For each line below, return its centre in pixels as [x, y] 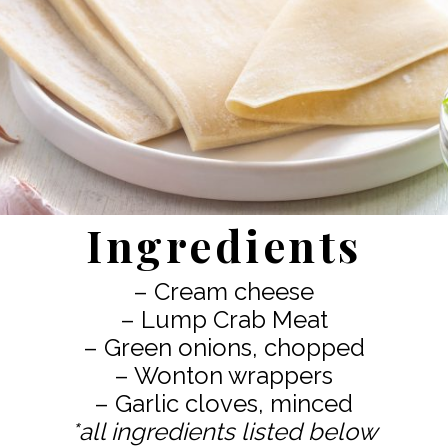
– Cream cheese [224, 292]
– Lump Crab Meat [223, 320]
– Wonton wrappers [224, 376]
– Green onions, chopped [223, 348]
